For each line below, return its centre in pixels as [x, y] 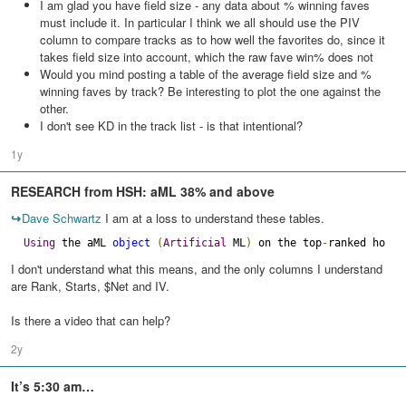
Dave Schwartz [62, 218]
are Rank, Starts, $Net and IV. [90, 286]
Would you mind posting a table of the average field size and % [206, 74]
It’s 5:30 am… [53, 386]
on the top [287, 243]
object [131, 243]
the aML [84, 243]
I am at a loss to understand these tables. [213, 218]
